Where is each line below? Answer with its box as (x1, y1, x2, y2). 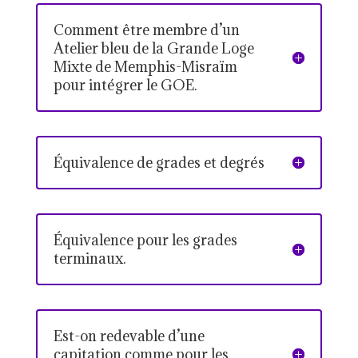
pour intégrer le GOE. (53, 75, 197, 94)
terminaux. (53, 249, 126, 268)
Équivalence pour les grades (53, 230, 237, 249)
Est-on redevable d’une (53, 326, 205, 345)
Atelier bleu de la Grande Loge (53, 38, 254, 58)
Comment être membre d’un (53, 20, 240, 39)
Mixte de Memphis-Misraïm (53, 57, 237, 76)
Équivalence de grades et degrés (53, 153, 265, 172)
